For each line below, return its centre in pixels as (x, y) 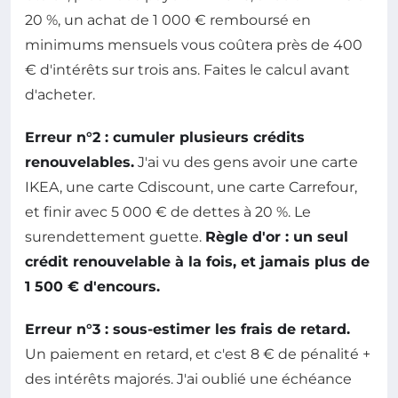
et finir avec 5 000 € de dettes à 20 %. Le (168, 211)
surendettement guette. (115, 236)
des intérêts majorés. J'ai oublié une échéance (188, 378)
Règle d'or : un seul (277, 236)
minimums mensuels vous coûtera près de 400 (194, 44)
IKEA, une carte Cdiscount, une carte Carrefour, (191, 187)
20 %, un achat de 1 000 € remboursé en (168, 20)
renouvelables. (80, 162)
